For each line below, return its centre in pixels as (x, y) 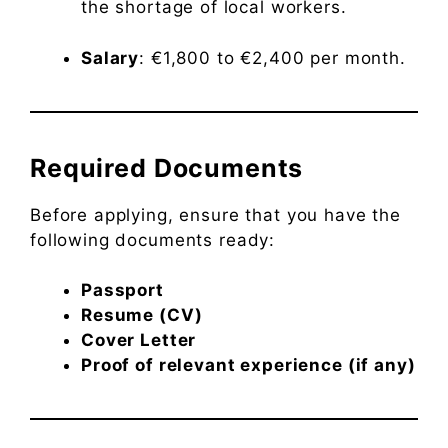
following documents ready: (153, 239)
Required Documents (167, 167)
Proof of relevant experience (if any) (248, 365)
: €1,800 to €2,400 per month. (272, 57)
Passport (122, 290)
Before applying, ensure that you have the (215, 214)
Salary (110, 57)
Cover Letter (139, 340)
